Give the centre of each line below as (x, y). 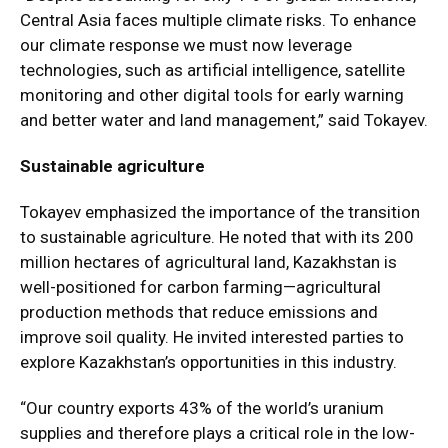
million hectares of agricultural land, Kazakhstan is (208, 262)
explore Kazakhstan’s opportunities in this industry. (208, 362)
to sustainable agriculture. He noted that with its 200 (217, 237)
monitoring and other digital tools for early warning (212, 95)
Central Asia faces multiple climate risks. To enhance (218, 20)
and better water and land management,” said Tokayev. (224, 120)
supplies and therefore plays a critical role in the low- (217, 433)
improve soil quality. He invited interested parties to (212, 337)
